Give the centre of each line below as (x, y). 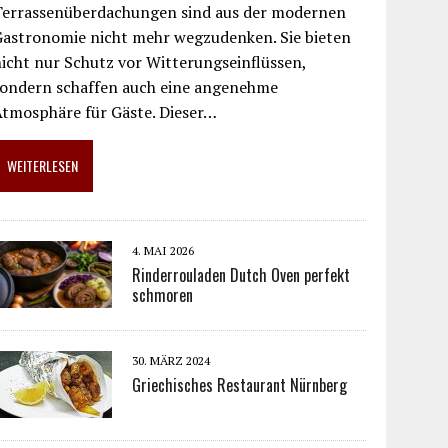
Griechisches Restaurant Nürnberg (240, 385)
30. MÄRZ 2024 (171, 361)
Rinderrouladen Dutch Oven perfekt (241, 275)
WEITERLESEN (43, 166)
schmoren (163, 295)
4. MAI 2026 (163, 251)
